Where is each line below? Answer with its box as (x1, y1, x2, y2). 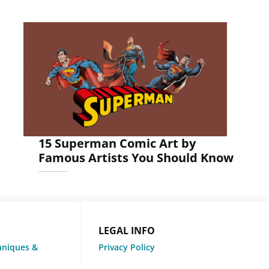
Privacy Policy (98, 241, 155, 253)
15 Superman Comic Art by (38, 135, 196, 152)
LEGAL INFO (98, 224, 155, 238)
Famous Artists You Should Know (38, 150, 234, 166)
